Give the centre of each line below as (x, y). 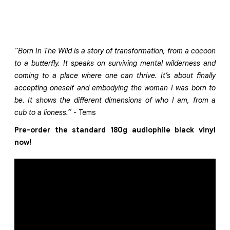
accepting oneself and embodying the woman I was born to (115, 88)
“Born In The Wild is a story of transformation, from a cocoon (115, 51)
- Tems (83, 112)
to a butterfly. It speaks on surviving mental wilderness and (115, 63)
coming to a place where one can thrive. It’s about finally (115, 75)
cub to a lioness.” (43, 112)
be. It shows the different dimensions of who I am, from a (115, 100)
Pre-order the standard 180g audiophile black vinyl (115, 130)
